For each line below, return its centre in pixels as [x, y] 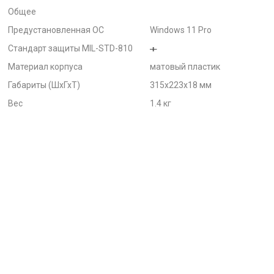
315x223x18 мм [181, 85]
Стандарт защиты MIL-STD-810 [70, 48]
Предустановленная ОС [56, 30]
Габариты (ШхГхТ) [44, 85]
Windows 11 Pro [181, 30]
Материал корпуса [45, 67]
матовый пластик [185, 67]
